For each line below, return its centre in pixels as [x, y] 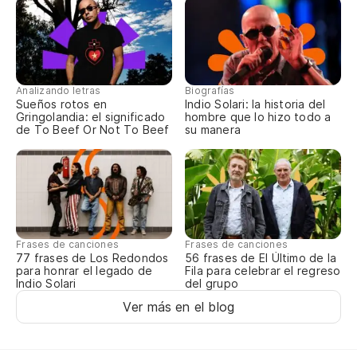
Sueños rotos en [62, 104]
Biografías [210, 91]
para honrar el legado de [84, 271]
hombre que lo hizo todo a [258, 117]
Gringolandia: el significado [91, 117]
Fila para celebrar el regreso [263, 271]
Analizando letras [59, 91]
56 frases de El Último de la [261, 258]
